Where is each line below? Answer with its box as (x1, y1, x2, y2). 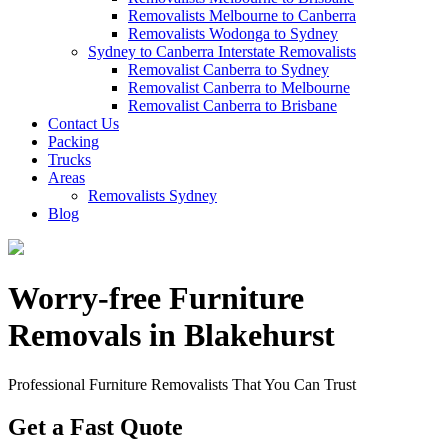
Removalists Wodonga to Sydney (128, 25, 338, 42)
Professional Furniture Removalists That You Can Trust (8, 375, 356, 393)
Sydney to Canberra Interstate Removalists (88, 43, 356, 60)
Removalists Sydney (88, 187, 217, 204)
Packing (48, 133, 99, 150)
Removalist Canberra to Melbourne (128, 79, 350, 96)
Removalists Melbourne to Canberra (128, 7, 356, 24)
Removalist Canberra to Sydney (128, 61, 329, 78)
